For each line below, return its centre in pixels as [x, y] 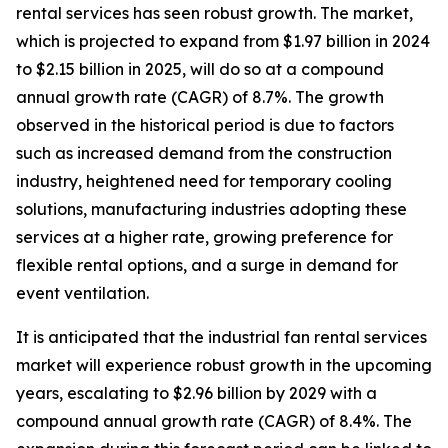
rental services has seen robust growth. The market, [214, 13]
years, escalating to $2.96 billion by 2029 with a [196, 393]
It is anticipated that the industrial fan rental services [221, 337]
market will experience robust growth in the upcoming [224, 365]
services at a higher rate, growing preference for [204, 237]
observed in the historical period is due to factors [205, 125]
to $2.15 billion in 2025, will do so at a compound [200, 69]
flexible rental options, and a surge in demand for [207, 265]
